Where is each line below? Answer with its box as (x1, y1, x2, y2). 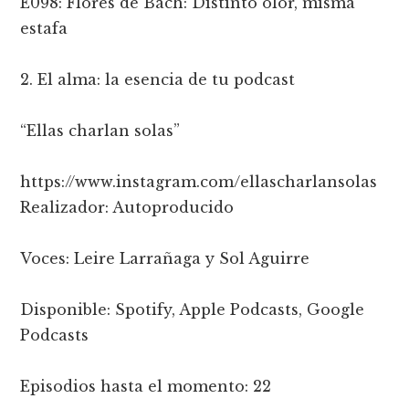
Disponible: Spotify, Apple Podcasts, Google (20, 299, 365, 319)
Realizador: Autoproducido (20, 197, 235, 216)
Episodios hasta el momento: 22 (20, 376, 272, 395)
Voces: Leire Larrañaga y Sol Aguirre (20, 248, 310, 267)
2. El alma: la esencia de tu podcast (20, 69, 296, 89)
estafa (20, 18, 68, 37)
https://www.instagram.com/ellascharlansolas (20, 172, 378, 191)
